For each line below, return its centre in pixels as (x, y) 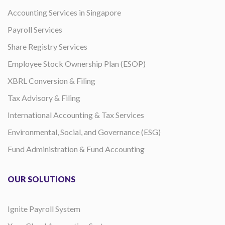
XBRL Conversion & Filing (51, 81)
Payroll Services (35, 30)
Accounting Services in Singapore (64, 13)
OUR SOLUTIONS (41, 179)
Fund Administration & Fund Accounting (76, 149)
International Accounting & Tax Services (76, 115)
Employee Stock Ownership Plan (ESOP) (77, 64)
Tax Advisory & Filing (44, 98)
